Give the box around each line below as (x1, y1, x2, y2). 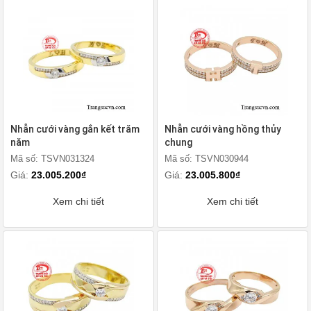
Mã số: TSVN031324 (10, 153, 94, 164)
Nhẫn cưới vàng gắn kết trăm (10, 124, 140, 135)
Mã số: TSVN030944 (165, 153, 249, 164)
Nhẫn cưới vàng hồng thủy (165, 124, 281, 135)
